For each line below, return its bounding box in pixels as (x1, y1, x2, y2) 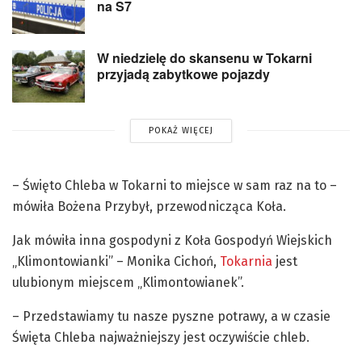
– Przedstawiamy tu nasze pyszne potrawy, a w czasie (12, 308, 330, 324)
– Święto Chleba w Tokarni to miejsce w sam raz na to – (12, 177, 337, 193)
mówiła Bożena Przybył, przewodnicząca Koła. (12, 198, 286, 214)
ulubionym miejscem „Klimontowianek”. (12, 274, 244, 290)
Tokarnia (220, 253, 272, 269)
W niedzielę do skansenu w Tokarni (97, 48, 312, 68)
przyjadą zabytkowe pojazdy (97, 65, 270, 84)
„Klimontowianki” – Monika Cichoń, (12, 253, 220, 269)
